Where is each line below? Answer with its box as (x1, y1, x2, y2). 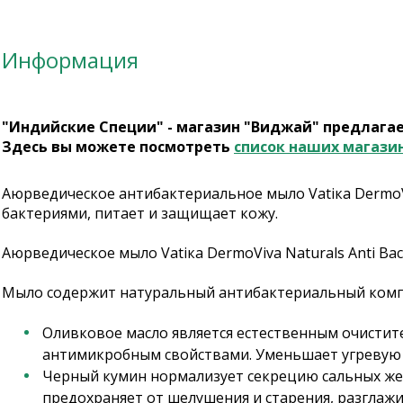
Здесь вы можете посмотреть (2, 137, 234, 157)
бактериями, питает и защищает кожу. (2, 203, 278, 223)
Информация (2, 45, 139, 75)
